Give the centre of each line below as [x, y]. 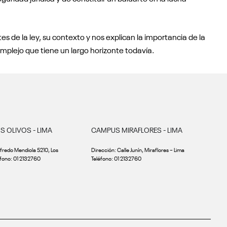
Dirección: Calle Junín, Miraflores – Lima [138, 150]
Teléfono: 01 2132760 [116, 158]
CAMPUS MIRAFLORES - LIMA [137, 130]
